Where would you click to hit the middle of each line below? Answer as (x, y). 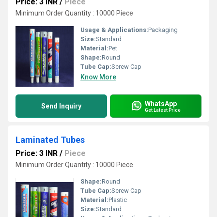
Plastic (118, 200)
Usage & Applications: (114, 30)
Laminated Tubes (50, 140)
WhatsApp (161, 103)
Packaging (163, 30)
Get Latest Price (163, 110)
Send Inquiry (61, 106)
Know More (98, 77)
